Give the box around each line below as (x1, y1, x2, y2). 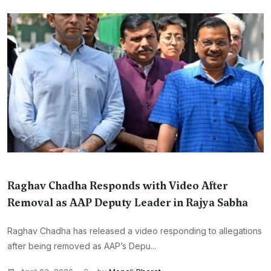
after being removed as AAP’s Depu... (7, 241, 156, 251)
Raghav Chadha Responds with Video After (7, 178, 227, 193)
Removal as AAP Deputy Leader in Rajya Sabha (7, 195, 248, 210)
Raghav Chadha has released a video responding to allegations (7, 226, 262, 236)
